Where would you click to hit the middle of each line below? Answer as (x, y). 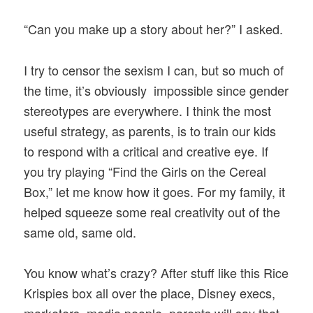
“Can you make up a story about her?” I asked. (154, 29)
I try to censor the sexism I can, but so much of (154, 70)
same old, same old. (80, 232)
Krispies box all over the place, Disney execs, (150, 292)
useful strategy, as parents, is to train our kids (150, 130)
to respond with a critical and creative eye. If (146, 151)
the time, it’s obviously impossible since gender (156, 90)
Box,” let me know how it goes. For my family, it (155, 191)
